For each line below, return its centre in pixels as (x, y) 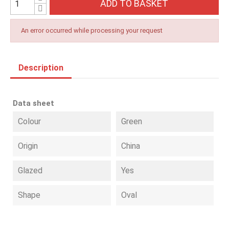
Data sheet (33, 103)
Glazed (30, 170)
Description (41, 68)
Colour (29, 121)
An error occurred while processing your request (92, 30)
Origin (28, 146)
